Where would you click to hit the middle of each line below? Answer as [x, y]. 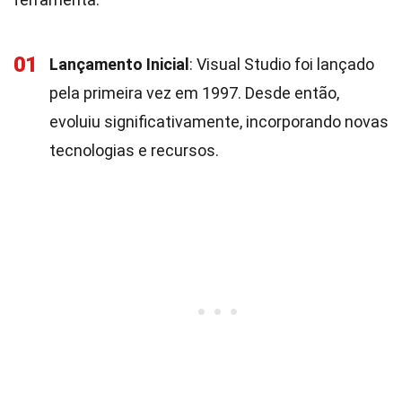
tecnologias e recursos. [134, 150]
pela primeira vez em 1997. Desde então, [194, 93]
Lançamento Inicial [119, 64]
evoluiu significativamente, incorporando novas [219, 122]
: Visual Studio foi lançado [282, 64]
